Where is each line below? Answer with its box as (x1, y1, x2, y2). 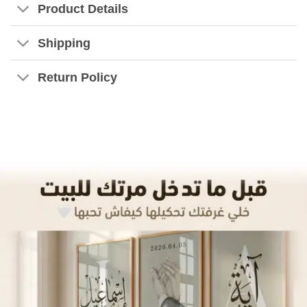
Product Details (38, 1, 129, 16)
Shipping (38, 36, 91, 50)
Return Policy (38, 70, 118, 84)
